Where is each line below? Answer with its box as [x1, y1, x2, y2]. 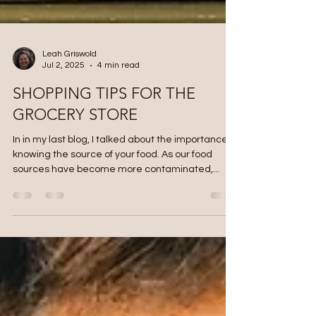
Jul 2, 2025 [42, 107, 85, 116]
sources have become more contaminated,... [13, 211, 219, 221]
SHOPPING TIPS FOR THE [13, 130, 195, 150]
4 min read [97, 107, 140, 116]
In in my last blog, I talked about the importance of [13, 181, 238, 191]
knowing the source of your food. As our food [13, 196, 212, 206]
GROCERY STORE [13, 152, 138, 171]
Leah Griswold [42, 96, 97, 105]
